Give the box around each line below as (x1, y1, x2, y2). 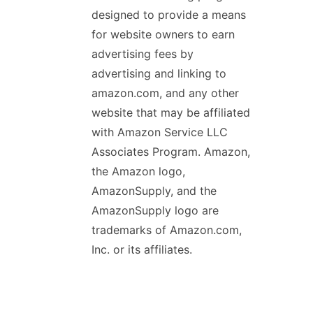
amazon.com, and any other (92, 86, 239, 101)
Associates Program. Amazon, (92, 145, 250, 159)
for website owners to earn (92, 27, 235, 42)
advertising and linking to (92, 66, 226, 81)
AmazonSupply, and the (92, 184, 217, 198)
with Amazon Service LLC (92, 125, 228, 140)
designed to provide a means (92, 8, 246, 22)
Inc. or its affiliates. (92, 242, 192, 257)
